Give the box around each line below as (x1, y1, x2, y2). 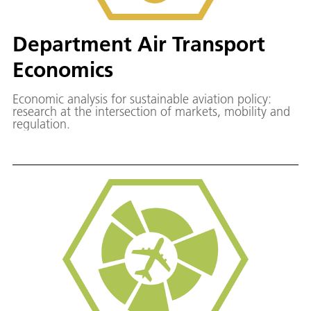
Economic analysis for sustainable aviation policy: (12, 90, 271, 107)
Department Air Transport (12, 31, 265, 57)
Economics (12, 56, 113, 83)
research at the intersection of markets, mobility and (12, 103, 290, 119)
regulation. (12, 115, 70, 132)
